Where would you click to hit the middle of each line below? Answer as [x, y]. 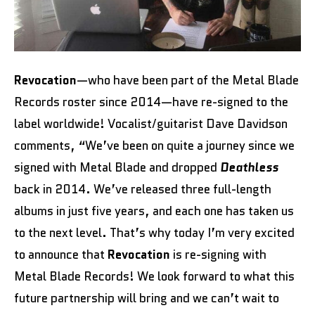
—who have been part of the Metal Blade [188, 80]
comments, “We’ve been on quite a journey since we [154, 146]
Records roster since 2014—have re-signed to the [151, 102]
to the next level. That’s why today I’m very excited [154, 233]
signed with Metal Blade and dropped [117, 167]
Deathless [249, 167]
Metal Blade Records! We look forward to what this [154, 276]
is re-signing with [218, 255]
